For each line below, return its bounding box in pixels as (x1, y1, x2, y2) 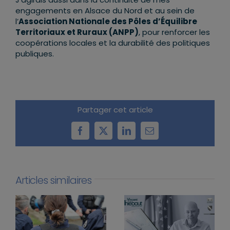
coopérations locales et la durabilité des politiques (15, 37, 210, 49)
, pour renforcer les (138, 27, 210, 38)
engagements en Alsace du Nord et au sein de (15, 5, 195, 16)
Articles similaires (15, 172, 91, 187)
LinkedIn (126, 130, 159, 139)
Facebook (80, 130, 115, 139)
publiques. (15, 48, 54, 60)
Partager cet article (77, 104, 153, 115)
